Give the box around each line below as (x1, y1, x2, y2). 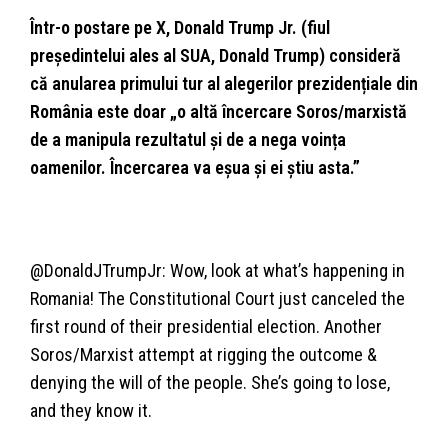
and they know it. (30, 399, 152, 421)
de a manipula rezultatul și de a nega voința (30, 128, 346, 150)
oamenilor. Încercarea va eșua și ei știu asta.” (30, 156, 360, 178)
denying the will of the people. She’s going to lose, (30, 371, 390, 393)
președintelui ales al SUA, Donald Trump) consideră (30, 44, 401, 66)
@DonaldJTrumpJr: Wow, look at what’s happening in (30, 259, 405, 281)
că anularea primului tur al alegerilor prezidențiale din (30, 72, 418, 94)
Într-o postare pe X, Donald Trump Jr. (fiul (30, 16, 330, 38)
